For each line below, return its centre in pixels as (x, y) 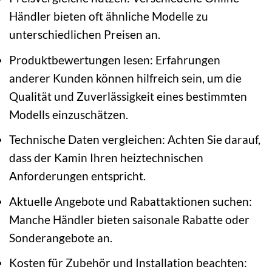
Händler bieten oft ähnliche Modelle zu (109, 16)
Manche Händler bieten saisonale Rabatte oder (129, 219)
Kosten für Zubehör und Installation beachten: (128, 263)
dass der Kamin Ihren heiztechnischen (106, 158)
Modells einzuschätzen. (69, 114)
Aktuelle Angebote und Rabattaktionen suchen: (131, 201)
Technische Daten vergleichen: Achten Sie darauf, (135, 140)
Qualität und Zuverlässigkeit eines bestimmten (128, 96)
